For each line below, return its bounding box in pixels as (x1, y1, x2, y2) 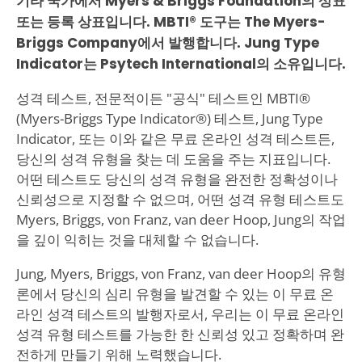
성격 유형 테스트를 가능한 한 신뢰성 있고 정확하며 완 (15, 324, 344, 343)
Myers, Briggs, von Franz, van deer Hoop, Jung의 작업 (15, 209, 346, 229)
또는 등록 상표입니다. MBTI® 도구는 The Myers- (15, 11, 326, 32)
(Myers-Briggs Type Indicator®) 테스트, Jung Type (15, 108, 323, 128)
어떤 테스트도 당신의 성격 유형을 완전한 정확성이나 (15, 169, 338, 188)
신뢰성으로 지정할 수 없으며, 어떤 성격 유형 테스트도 (15, 189, 344, 208)
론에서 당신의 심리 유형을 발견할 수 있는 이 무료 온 (15, 284, 334, 303)
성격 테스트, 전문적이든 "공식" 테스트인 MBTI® (15, 88, 310, 107)
